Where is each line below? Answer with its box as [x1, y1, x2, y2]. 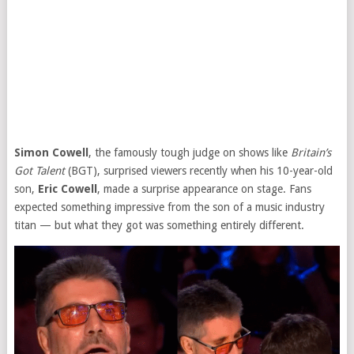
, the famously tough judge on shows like [88, 146, 291, 159]
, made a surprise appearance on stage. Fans [96, 183, 311, 195]
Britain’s [290, 146, 331, 159]
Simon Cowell [13, 146, 88, 159]
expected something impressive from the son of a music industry [13, 201, 325, 213]
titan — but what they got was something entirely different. [13, 219, 304, 232]
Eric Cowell [37, 183, 97, 195]
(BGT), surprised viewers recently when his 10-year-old [64, 164, 333, 177]
